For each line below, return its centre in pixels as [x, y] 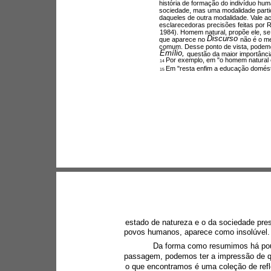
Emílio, [173, 53]
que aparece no [183, 39]
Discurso [223, 38]
